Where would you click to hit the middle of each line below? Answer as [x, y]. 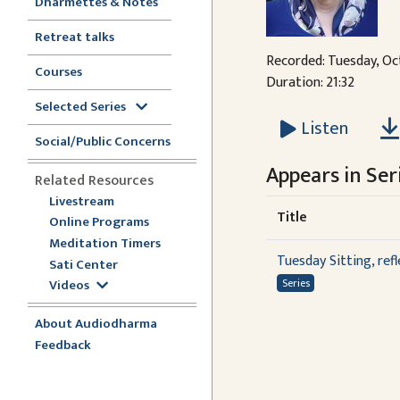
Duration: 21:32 [310, 83]
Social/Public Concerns [103, 141]
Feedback [63, 345]
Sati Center [83, 264]
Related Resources [94, 180]
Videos [69, 286]
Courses [58, 71]
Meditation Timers [105, 243]
